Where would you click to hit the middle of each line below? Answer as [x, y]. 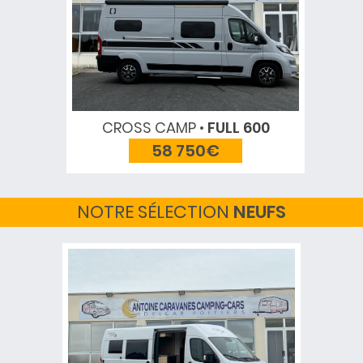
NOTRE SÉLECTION [155, 212]
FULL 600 [237, 128]
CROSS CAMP [149, 128]
